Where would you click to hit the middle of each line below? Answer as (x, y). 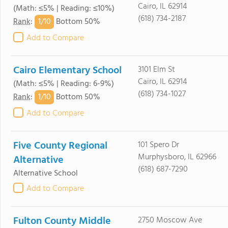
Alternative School (46, 174)
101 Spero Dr (158, 145)
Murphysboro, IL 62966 (177, 157)
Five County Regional (60, 146)
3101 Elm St (156, 70)
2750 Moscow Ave (170, 220)
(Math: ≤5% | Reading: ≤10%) (64, 9)
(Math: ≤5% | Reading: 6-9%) (64, 84)
